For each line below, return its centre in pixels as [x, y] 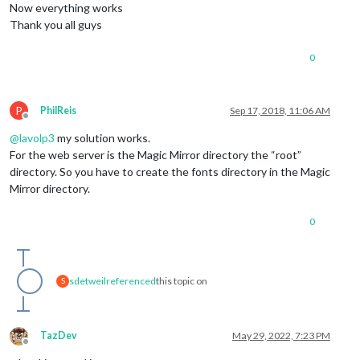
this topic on [182, 280]
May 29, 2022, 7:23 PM [281, 335]
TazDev [59, 335]
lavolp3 [37, 137]
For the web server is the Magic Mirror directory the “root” [155, 154]
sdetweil [88, 280]
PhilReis [58, 110]
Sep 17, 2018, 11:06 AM [280, 110]
